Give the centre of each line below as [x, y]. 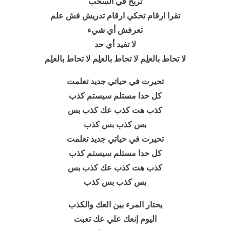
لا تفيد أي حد [115, 44]
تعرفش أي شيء [115, 30]
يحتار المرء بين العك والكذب [115, 205]
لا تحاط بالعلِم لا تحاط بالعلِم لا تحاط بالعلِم [115, 59]
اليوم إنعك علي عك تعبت [115, 219]
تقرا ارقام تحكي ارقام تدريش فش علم [115, 16]
